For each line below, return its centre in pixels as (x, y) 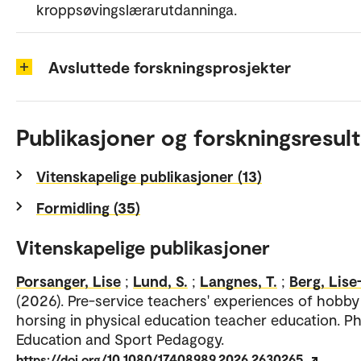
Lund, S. (160, 280)
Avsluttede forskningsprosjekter (170, 66)
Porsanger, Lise (68, 280)
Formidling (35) (88, 207)
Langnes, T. (239, 280)
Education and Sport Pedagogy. (120, 338)
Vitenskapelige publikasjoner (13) (149, 176)
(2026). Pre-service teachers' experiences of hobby (188, 300)
